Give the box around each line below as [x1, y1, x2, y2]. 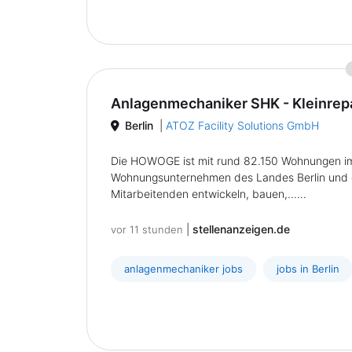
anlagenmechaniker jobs [124, 262, 243, 275]
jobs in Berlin [277, 262, 339, 275]
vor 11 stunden [111, 223, 183, 236]
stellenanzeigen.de [192, 222, 290, 236]
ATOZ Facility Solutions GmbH [166, 119, 319, 132]
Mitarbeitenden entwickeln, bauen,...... [111, 187, 306, 200]
